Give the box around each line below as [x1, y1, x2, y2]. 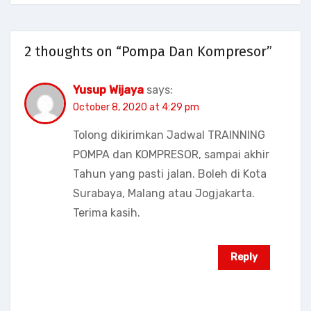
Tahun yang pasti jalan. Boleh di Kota [72, 167, 267, 180]
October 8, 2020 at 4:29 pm [72, 101, 199, 113]
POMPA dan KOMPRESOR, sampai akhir [72, 147, 269, 161]
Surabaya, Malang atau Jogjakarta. [72, 186, 255, 200]
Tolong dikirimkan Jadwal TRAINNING [72, 128, 265, 142]
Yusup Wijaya [72, 83, 144, 96]
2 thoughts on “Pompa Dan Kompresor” [24, 43, 272, 60]
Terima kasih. [72, 205, 140, 219]
